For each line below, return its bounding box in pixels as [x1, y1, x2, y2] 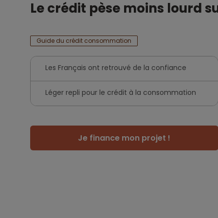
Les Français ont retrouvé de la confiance [45, 63, 186, 73]
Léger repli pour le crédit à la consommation [45, 88, 196, 97]
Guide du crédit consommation [36, 36, 131, 45]
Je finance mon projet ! [78, 132, 171, 144]
